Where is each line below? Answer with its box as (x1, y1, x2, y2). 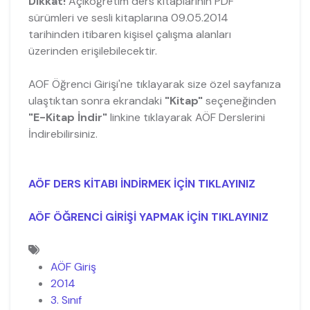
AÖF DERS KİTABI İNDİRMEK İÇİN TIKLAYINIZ (28, 176, 255, 192)
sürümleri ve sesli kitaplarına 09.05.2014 (28, 10, 228, 26)
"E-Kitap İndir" (28, 110, 107, 125)
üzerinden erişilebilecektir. (28, 44, 157, 59)
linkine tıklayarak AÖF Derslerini (107, 110, 265, 125)
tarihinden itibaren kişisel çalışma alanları (28, 27, 231, 42)
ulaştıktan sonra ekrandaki (28, 93, 165, 109)
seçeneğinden (202, 93, 276, 109)
